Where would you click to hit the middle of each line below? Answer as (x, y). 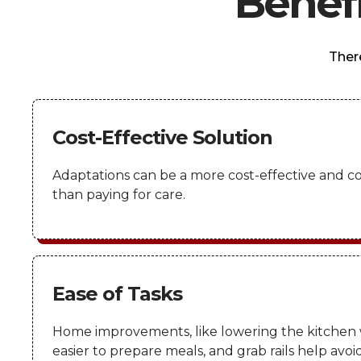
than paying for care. (119, 195)
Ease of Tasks (118, 293)
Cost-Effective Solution (163, 138)
